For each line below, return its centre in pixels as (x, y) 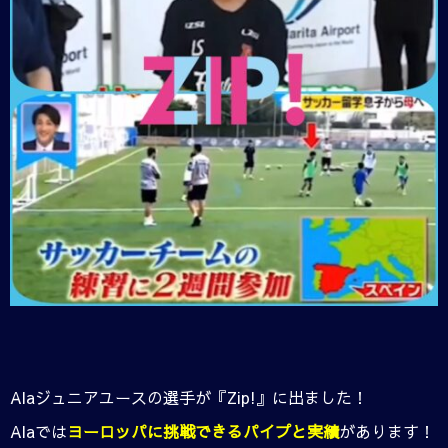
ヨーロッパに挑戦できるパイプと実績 (203, 431)
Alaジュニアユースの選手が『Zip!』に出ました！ (189, 397)
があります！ (387, 431)
